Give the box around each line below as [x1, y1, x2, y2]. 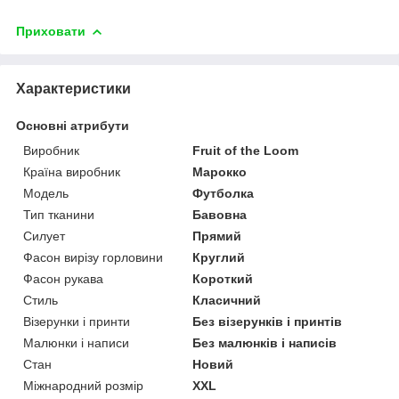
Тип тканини [23, 207, 94, 222]
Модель [23, 185, 69, 200]
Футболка [192, 185, 255, 200]
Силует [23, 228, 65, 243]
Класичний [192, 292, 262, 307]
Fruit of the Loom [192, 142, 299, 158]
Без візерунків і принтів [192, 313, 343, 329]
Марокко [192, 164, 248, 179]
